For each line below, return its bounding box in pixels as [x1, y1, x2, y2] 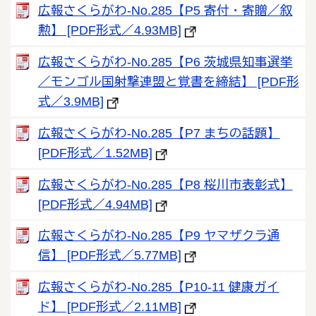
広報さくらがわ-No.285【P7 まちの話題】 [37, 126, 280, 140]
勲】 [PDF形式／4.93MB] [37, 23, 181, 38]
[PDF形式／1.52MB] [37, 145, 152, 160]
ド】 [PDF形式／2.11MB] [37, 300, 181, 315]
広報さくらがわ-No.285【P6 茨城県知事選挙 [37, 54, 293, 69]
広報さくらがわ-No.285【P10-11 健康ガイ [37, 280, 279, 295]
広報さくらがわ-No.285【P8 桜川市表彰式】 [37, 177, 293, 192]
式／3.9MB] [37, 94, 104, 109]
